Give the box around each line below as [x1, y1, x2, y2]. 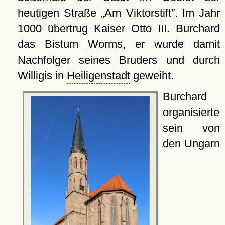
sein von [162, 122, 220, 135]
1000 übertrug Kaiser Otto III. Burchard [17, 22, 220, 35]
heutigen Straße [17, 7, 101, 20]
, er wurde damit [122, 38, 220, 51]
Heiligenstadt [66, 69, 130, 82]
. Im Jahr [174, 7, 220, 20]
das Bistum [17, 38, 88, 51]
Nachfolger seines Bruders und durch [17, 54, 220, 67]
